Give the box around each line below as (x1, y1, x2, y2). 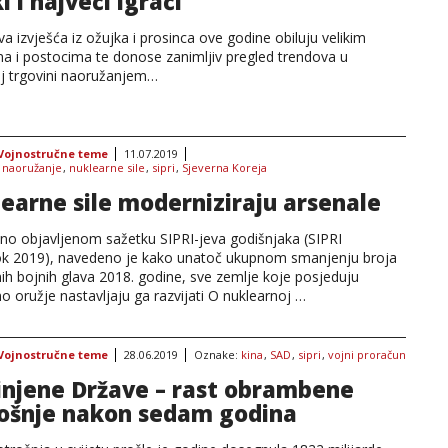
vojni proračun (328, 347, 406, 362)
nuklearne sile (69, 160, 145, 175)
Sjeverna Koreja (182, 160, 267, 175)
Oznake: (194, 347, 241, 362)
